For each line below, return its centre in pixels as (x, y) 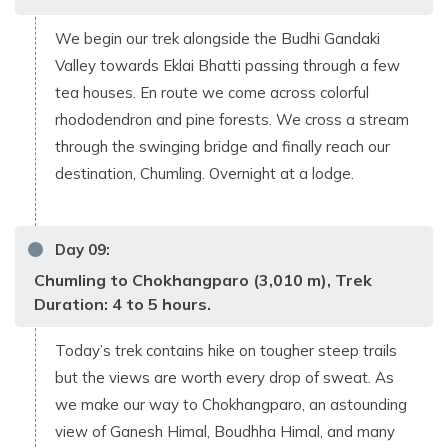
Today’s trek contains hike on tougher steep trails (226, 350)
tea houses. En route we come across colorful (212, 92)
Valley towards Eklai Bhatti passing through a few (227, 65)
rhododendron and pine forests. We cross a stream (232, 119)
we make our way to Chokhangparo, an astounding (231, 404)
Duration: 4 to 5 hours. (122, 303)
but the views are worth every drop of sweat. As (224, 377)
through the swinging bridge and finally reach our (222, 146)
